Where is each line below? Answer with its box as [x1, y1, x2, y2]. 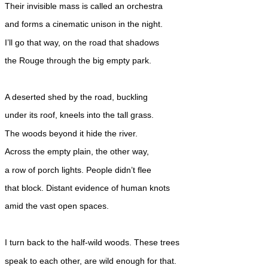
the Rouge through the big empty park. [5, 56, 151, 66]
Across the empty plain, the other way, [5, 147, 149, 157]
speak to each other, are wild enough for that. [5, 255, 176, 266]
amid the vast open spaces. [5, 201, 109, 211]
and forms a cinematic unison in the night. [5, 19, 163, 29]
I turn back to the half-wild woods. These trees [5, 237, 179, 248]
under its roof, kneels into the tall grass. [5, 110, 154, 120]
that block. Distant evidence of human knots [5, 182, 170, 193]
